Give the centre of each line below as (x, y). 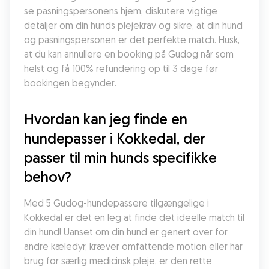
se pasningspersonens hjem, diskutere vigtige (121, 11)
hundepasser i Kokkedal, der (115, 138)
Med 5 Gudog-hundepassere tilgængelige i (116, 203)
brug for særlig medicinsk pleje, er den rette (118, 261)
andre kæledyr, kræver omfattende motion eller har (133, 246)
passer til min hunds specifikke (120, 157)
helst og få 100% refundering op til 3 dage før (121, 68)
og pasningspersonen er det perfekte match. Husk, (132, 40)
